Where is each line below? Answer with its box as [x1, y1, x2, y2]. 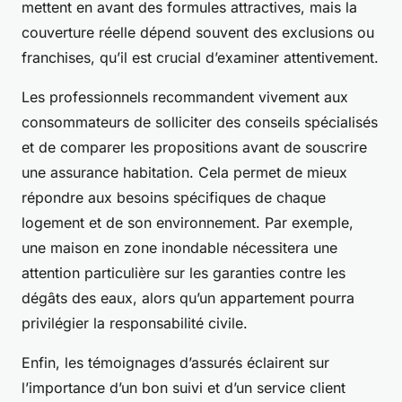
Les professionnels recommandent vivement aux [22, 88, 348, 107]
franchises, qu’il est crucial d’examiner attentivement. [22, 48, 379, 67]
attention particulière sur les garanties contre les [22, 264, 345, 283]
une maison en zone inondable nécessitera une [22, 239, 337, 258]
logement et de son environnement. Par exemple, [22, 214, 354, 232]
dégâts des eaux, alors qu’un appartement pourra [22, 289, 354, 308]
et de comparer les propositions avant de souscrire [22, 138, 367, 157]
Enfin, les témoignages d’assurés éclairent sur [22, 354, 329, 372]
